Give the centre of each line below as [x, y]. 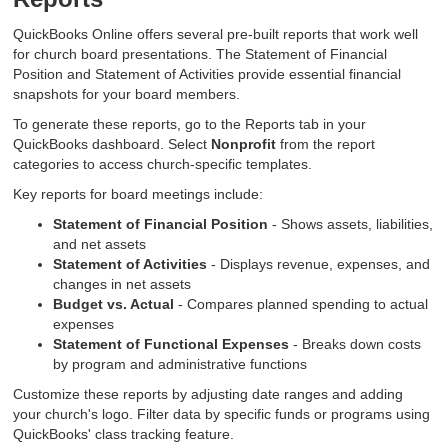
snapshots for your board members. [127, 94]
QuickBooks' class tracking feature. [124, 434]
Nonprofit [244, 144]
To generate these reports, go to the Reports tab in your [190, 124]
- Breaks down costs [355, 344]
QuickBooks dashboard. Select [112, 144]
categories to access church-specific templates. [163, 164]
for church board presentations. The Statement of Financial [200, 54]
